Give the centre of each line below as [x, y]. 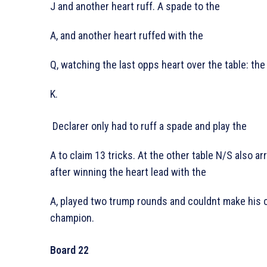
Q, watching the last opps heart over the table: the [158, 65]
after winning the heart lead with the [128, 172]
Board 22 [69, 250]
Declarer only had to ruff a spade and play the [148, 126]
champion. [72, 218]
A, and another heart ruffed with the [127, 36]
